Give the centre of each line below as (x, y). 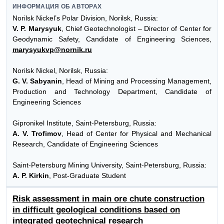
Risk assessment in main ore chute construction (108, 198)
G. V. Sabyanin (37, 81)
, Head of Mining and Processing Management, (137, 81)
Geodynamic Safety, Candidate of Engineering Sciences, (112, 39)
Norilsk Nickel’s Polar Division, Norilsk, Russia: (85, 18)
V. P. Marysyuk (37, 29)
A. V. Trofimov (37, 134)
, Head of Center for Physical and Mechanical (136, 134)
